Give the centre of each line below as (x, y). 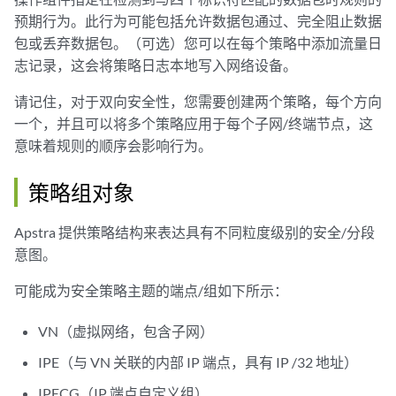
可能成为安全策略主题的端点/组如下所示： (151, 290)
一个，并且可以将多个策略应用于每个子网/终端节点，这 (194, 123)
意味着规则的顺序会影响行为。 (113, 145)
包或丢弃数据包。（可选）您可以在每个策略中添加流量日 (198, 43)
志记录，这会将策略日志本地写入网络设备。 (156, 65)
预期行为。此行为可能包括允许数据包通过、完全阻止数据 (198, 21)
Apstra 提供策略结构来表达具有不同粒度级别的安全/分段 (194, 232)
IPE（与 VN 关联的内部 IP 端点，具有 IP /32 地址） (198, 362)
